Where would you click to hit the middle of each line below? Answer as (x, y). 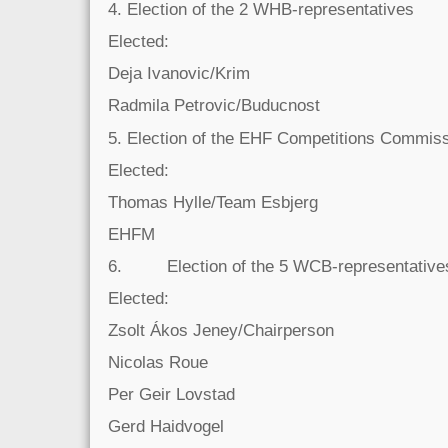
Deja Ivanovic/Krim (179, 73)
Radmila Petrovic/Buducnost (214, 105)
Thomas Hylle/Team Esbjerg (213, 201)
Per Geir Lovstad (171, 394)
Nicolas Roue (158, 362)
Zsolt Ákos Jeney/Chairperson (221, 330)
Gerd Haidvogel (166, 426)
